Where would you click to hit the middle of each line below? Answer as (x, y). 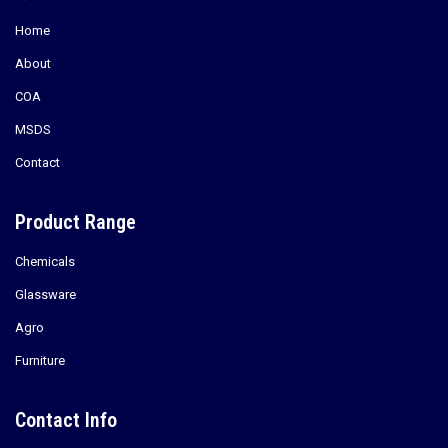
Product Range (75, 222)
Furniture (40, 360)
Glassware (45, 294)
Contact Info (66, 420)
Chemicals (45, 261)
